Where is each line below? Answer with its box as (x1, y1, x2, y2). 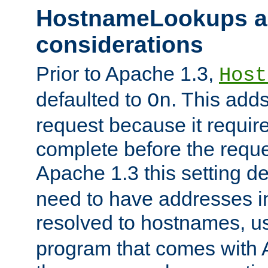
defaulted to (36, 88, 147, 111)
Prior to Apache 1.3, (36, 62, 219, 86)
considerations (36, 31, 203, 57)
